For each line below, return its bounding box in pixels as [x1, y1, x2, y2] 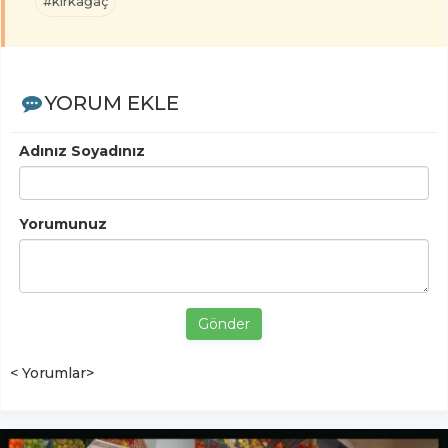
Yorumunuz [19, 214, 107, 233]
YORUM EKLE [44, 90, 179, 115]
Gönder [198, 314, 250, 333]
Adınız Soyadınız [19, 141, 145, 160]
